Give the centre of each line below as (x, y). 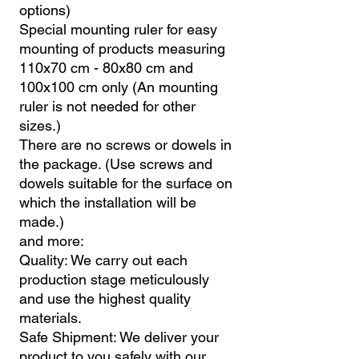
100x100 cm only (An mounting (119, 87)
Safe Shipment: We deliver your (119, 337)
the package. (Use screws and (116, 163)
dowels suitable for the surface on (126, 183)
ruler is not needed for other (107, 106)
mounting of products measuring (122, 48)
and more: (52, 240)
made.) (42, 221)
